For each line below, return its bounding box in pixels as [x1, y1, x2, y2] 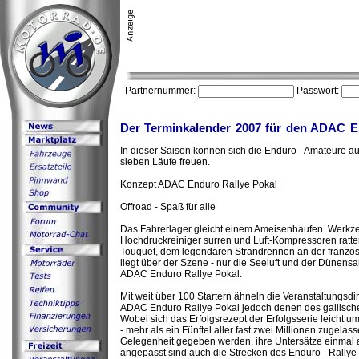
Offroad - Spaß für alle [120, 201, 216, 213]
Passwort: [294, 85, 341, 96]
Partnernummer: [120, 85, 198, 96]
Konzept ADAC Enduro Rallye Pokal [120, 179, 277, 191]
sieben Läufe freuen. [120, 156, 210, 168]
